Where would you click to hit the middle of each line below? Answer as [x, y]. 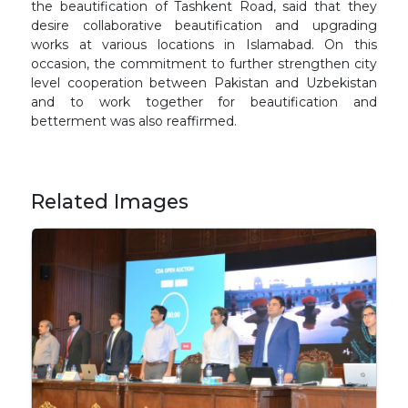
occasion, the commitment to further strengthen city [204, 64]
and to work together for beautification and [204, 102]
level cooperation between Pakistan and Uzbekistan [204, 83]
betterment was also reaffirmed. [134, 121]
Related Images [110, 201]
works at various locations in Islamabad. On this [204, 45]
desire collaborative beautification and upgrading [204, 25]
